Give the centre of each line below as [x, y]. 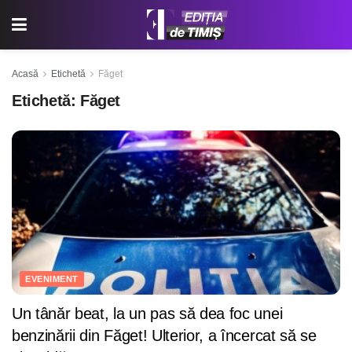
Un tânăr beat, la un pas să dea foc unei [147, 313]
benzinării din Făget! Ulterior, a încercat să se [164, 335]
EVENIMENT [52, 279]
